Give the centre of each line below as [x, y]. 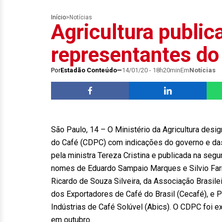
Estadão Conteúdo [89, 70]
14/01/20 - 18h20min [151, 70]
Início [58, 17]
